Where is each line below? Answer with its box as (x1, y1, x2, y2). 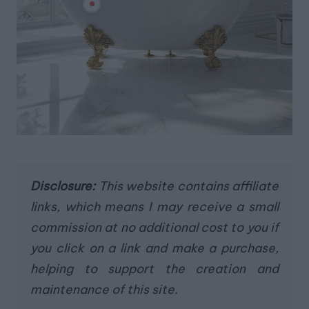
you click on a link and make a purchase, (30, 239, 279, 256)
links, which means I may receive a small (30, 198, 279, 215)
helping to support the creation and (30, 260, 279, 277)
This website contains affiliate (95, 177, 279, 194)
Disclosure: (30, 177, 95, 194)
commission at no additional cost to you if (30, 219, 279, 235)
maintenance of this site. (30, 281, 178, 297)
